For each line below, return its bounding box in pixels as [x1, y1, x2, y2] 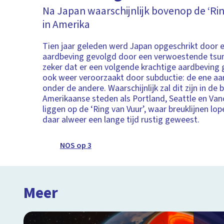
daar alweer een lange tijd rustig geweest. [42, 113, 200, 126]
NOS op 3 [59, 139, 91, 151]
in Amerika [42, 16, 90, 32]
